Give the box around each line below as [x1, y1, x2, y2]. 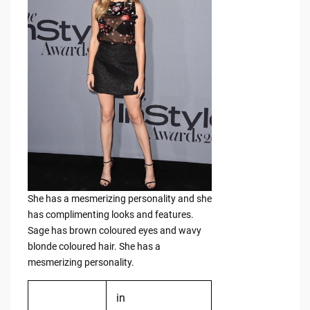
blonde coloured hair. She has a [27, 241, 161, 253]
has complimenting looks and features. [27, 209, 194, 221]
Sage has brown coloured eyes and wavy [27, 225, 201, 237]
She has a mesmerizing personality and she [27, 193, 212, 205]
